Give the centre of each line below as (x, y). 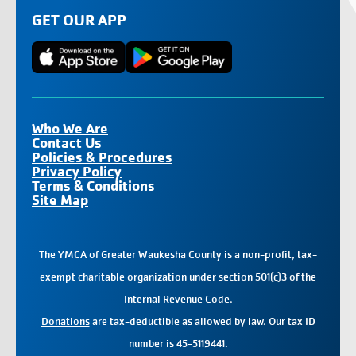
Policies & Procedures (102, 157)
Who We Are (70, 129)
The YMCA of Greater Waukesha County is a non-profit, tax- (178, 255)
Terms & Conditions (93, 186)
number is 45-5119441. (178, 344)
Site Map (60, 200)
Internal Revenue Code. (178, 300)
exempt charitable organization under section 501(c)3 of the (178, 277)
